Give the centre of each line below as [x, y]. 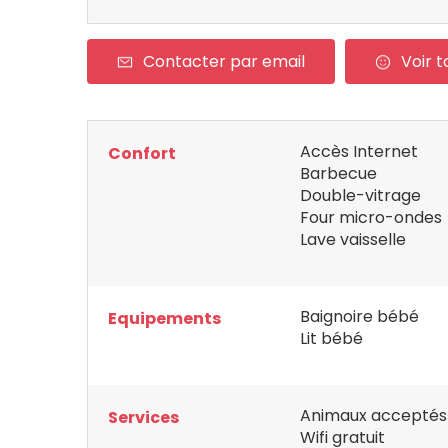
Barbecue [338, 173]
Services [143, 417]
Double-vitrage [360, 195]
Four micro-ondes [371, 217]
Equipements [164, 318]
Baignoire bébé [359, 316]
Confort [142, 153]
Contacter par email [224, 61]
